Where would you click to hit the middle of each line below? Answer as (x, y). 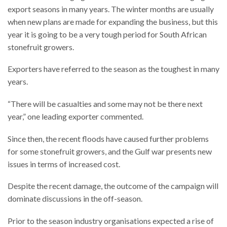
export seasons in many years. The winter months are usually (111, 9)
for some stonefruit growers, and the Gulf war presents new (110, 151)
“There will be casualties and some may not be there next (105, 103)
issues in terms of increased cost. (64, 164)
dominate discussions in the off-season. (75, 199)
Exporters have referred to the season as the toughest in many (113, 69)
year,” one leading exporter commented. (75, 116)
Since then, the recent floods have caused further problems (108, 138)
